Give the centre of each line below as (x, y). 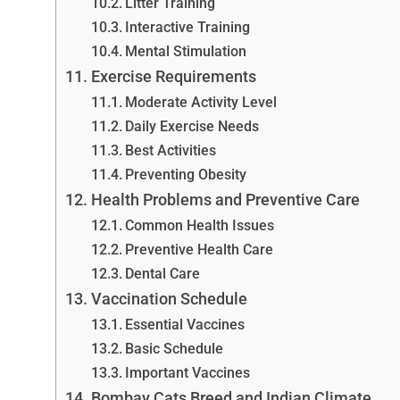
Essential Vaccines (184, 324)
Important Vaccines (187, 372)
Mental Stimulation (185, 51)
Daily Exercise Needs (192, 126)
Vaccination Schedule (169, 298)
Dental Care (162, 273)
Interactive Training (187, 27)
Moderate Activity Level (200, 102)
